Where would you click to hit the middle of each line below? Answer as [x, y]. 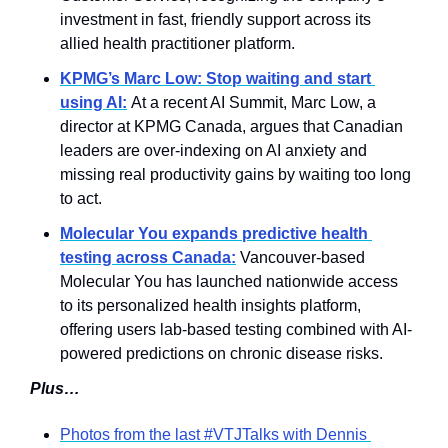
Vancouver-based [300, 257]
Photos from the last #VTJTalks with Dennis [213, 434]
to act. [81, 198]
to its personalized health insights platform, [210, 305]
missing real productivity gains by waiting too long [235, 174]
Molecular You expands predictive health [214, 233]
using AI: [93, 102]
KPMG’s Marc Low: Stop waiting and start [215, 78]
